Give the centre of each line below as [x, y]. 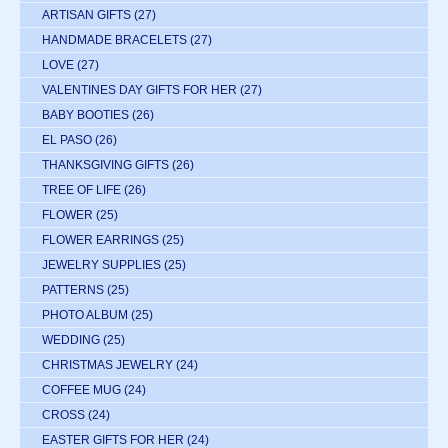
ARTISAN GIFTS [86, 14]
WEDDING [71, 339]
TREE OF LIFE [81, 189]
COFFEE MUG [81, 389]
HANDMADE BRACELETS [114, 39]
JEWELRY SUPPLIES [101, 264]
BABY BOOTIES [85, 114]
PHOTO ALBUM [85, 314]
